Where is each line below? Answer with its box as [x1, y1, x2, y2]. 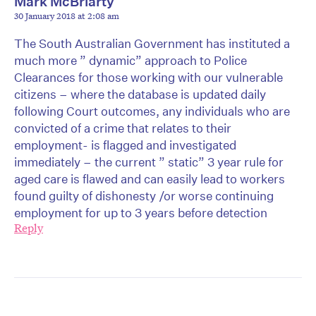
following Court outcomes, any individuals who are [14, 103, 290, 119]
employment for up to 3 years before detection [14, 205, 267, 220]
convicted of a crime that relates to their [14, 120, 231, 135]
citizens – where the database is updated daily [14, 86, 266, 102]
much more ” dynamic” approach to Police [14, 52, 247, 68]
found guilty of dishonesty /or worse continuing [14, 188, 274, 203]
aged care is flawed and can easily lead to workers [14, 171, 285, 186]
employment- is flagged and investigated [14, 137, 236, 152]
